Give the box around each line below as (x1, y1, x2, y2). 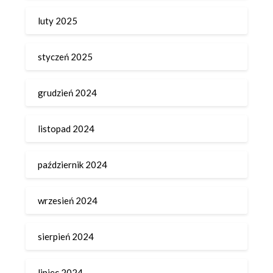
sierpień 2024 (38, 231, 94, 243)
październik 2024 (38, 159, 108, 171)
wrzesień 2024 (38, 195, 98, 207)
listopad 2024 (38, 123, 95, 135)
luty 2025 (38, 15, 78, 27)
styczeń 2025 (38, 51, 93, 63)
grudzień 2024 (38, 87, 97, 99)
